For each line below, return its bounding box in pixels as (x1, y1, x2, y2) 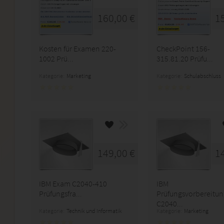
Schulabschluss (184, 72, 221, 79)
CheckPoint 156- (156, 43, 210, 53)
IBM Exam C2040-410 (39, 178, 107, 188)
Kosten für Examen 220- (39, 43, 116, 53)
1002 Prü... (39, 53, 73, 63)
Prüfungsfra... (39, 188, 82, 198)
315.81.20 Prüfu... (156, 53, 213, 63)
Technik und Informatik (66, 207, 122, 214)
